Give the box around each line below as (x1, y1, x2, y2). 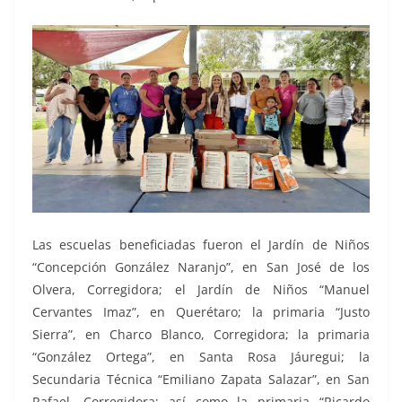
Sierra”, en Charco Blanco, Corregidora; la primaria (32, 325, 370, 343)
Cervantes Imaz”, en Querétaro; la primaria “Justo (32, 302, 370, 320)
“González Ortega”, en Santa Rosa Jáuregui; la (32, 347, 370, 365)
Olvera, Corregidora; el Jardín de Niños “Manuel (32, 280, 370, 298)
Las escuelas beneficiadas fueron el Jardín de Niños (32, 235, 370, 253)
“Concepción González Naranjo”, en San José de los (32, 258, 370, 275)
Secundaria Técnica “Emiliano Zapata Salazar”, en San (32, 370, 370, 388)
